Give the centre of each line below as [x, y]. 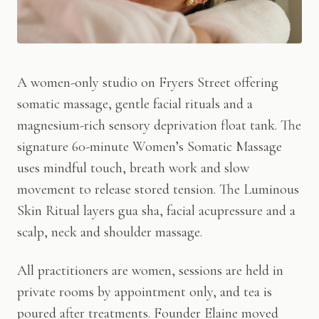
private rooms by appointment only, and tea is [145, 292]
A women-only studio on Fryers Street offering [148, 83]
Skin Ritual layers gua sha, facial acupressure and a [156, 211]
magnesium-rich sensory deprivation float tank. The [159, 126]
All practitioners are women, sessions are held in [150, 271]
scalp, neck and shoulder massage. [110, 232]
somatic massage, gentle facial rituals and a [135, 104]
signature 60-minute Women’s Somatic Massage [150, 147]
